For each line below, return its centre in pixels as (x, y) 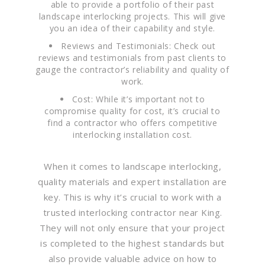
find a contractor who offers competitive (132, 122)
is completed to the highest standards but (132, 243)
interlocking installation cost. (132, 134)
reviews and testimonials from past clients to (132, 57)
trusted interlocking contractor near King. (132, 212)
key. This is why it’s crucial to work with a (132, 197)
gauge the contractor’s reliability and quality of (132, 69)
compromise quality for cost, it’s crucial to (132, 111)
